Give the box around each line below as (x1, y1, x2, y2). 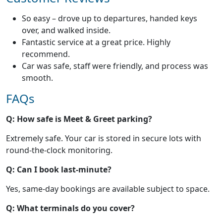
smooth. (22, 72, 53, 83)
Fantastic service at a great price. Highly (22, 36, 170, 48)
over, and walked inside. (22, 24, 111, 36)
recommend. (22, 48, 70, 59)
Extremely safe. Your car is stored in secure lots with (6, 132, 201, 144)
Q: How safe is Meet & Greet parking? (6, 113, 152, 124)
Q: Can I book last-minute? (6, 164, 111, 175)
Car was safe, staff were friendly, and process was (22, 60, 208, 71)
